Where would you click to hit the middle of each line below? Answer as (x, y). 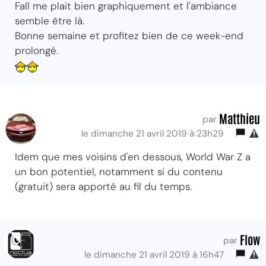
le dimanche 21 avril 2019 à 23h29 (155, 133)
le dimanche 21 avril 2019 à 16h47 (156, 254)
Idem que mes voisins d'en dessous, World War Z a (133, 156)
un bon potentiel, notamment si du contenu (119, 171)
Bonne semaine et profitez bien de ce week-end (129, 35)
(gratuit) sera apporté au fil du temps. (103, 186)
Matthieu (240, 118)
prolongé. (37, 50)
